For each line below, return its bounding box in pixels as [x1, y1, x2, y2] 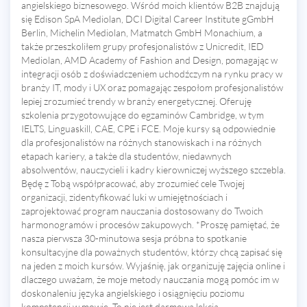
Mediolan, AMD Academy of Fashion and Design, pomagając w [21, 53, 278, 66]
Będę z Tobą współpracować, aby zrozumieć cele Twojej [21, 177, 245, 189]
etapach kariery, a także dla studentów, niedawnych [21, 149, 232, 162]
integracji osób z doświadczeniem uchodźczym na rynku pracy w [21, 67, 282, 79]
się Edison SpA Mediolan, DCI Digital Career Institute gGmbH [21, 12, 274, 25]
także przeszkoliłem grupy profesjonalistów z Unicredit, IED [21, 40, 264, 52]
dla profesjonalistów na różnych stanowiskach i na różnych [21, 136, 262, 148]
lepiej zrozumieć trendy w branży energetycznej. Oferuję [21, 95, 251, 107]
